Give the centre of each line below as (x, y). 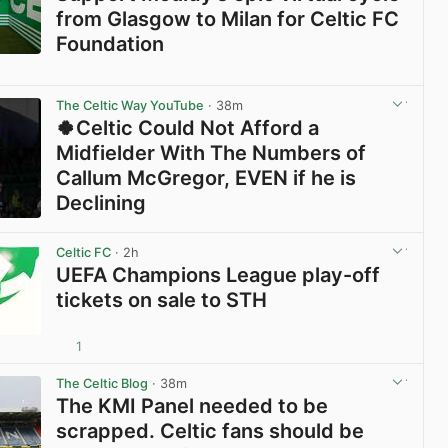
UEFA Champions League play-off (218, 275)
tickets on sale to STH (162, 300)
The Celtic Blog (102, 384)
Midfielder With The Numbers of (211, 153)
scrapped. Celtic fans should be (210, 431)
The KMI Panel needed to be (192, 406)
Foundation (110, 43)
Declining (101, 203)
